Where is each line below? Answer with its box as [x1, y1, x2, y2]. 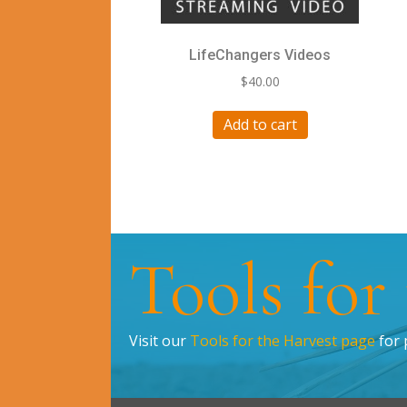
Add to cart [223, 114, 297, 134]
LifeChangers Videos [189, 46, 332, 64]
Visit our [129, 330, 190, 351]
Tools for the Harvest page [190, 330, 375, 351]
